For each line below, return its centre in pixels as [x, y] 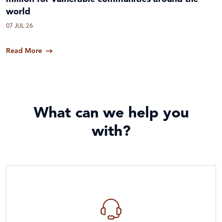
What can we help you [111, 113]
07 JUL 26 [19, 26]
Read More [24, 51]
